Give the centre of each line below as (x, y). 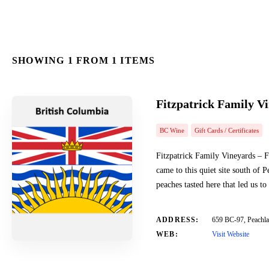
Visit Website (231, 234)
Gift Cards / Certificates (227, 130)
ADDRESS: (178, 220)
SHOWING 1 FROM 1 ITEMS (84, 60)
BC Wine (172, 130)
